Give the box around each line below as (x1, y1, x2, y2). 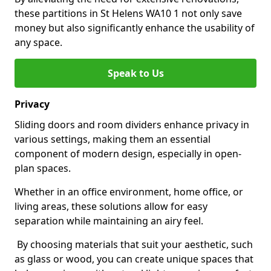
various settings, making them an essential (15, 132, 211, 146)
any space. (15, 36, 62, 49)
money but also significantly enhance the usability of (15, 21, 255, 34)
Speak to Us (107, 67, 164, 80)
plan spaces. (15, 162, 71, 175)
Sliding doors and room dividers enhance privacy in (15, 118, 249, 131)
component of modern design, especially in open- (15, 147, 241, 160)
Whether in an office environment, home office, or (15, 185, 243, 198)
